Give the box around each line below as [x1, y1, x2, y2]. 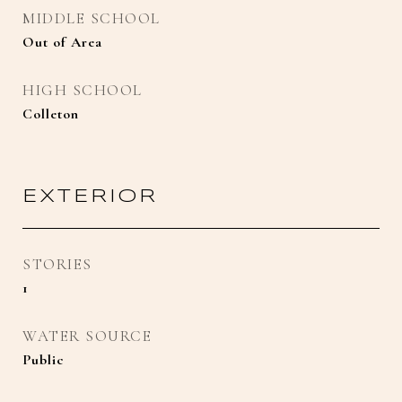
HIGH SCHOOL [22, 81, 143, 100]
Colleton [22, 105, 79, 123]
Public [22, 351, 65, 369]
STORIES [22, 255, 92, 274]
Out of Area [22, 33, 102, 51]
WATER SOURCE [22, 327, 152, 345]
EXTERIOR [22, 188, 158, 205]
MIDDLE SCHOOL [22, 9, 161, 28]
